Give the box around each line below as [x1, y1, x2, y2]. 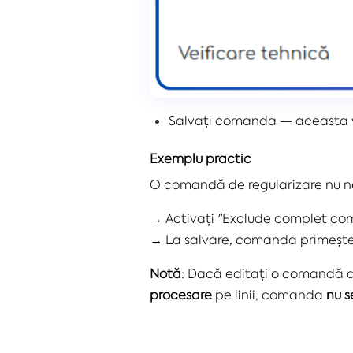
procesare [150, 287, 212, 303]
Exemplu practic [150, 150, 251, 167]
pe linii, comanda [212, 287, 326, 303]
